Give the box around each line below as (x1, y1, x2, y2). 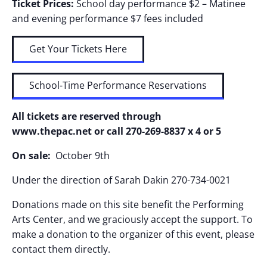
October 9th (53, 149, 110, 163)
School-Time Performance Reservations (29, 79, 207, 92)
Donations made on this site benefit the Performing (12, 198, 244, 212)
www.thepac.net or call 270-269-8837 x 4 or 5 (12, 125, 221, 138)
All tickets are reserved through (12, 110, 162, 123)
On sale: (12, 149, 53, 163)
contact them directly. (12, 243, 110, 256)
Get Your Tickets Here (29, 42, 127, 55)
